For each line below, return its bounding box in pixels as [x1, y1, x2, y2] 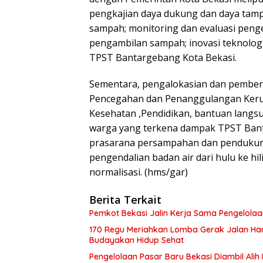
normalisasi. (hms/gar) [89, 166, 188, 179]
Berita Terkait [89, 193, 161, 207]
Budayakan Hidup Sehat [89, 235, 184, 246]
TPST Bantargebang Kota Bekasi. [89, 51, 237, 65]
